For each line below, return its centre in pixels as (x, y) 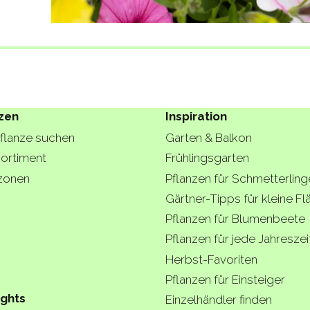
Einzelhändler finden (219, 300)
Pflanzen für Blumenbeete (235, 219)
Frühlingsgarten (207, 158)
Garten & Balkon (209, 138)
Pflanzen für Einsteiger (225, 279)
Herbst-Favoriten (211, 259)
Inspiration (196, 116)
